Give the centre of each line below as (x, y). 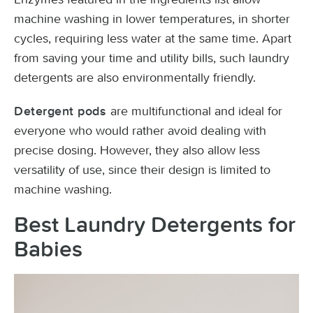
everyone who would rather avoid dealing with (140, 131)
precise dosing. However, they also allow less (137, 150)
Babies (48, 250)
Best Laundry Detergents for (155, 225)
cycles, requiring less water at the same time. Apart (153, 38)
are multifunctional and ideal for (196, 111)
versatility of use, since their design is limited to (142, 170)
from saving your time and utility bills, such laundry (152, 58)
